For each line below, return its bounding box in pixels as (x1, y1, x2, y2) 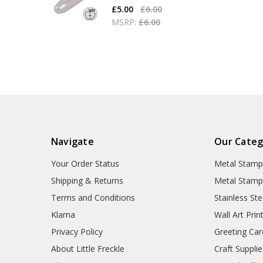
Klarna (50, 209, 75, 221)
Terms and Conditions (50, 192, 135, 204)
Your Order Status (50, 158, 119, 170)
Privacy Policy (50, 226, 103, 238)
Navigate (50, 135, 94, 149)
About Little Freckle (50, 243, 124, 255)
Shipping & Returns (50, 175, 123, 187)
